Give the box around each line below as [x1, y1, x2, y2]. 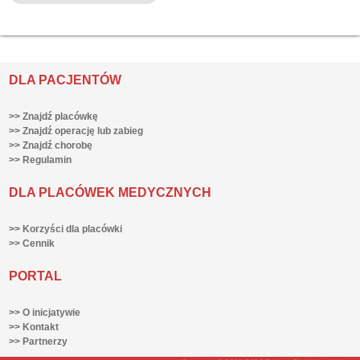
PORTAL [8, 268, 62, 283]
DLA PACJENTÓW [8, 72, 121, 87]
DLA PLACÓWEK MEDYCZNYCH [8, 185, 211, 199]
